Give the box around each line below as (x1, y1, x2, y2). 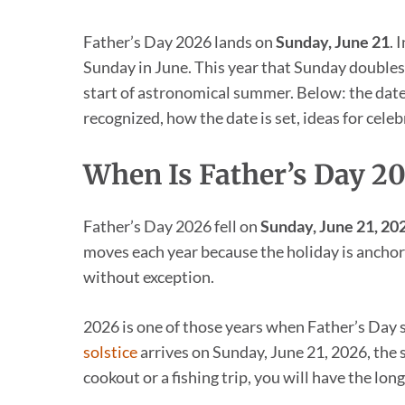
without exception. (83, 267, 214, 287)
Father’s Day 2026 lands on (83, 32, 276, 52)
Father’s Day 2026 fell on (83, 216, 260, 237)
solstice (83, 342, 137, 363)
